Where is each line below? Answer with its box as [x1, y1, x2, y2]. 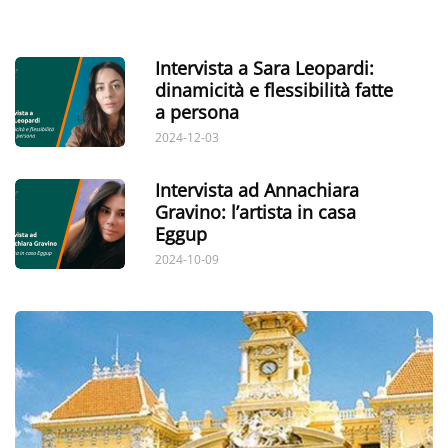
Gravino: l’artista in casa [155, 199, 356, 224]
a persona [155, 99, 239, 124]
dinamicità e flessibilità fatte [155, 77, 393, 102]
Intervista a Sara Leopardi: [155, 55, 374, 80]
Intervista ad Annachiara [155, 177, 359, 202]
